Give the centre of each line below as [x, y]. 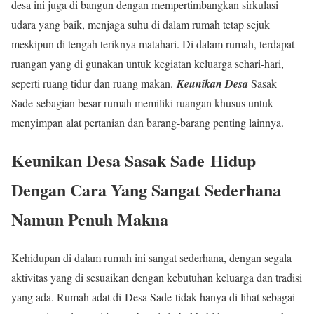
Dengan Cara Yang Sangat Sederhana [146, 190]
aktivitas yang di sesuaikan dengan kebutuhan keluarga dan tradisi [157, 278]
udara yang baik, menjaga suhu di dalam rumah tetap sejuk [141, 24]
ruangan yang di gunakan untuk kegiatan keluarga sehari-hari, [148, 63]
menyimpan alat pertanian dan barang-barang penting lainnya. [148, 122]
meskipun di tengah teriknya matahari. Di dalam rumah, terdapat [153, 43]
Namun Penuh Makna [90, 219]
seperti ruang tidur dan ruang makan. [94, 83]
